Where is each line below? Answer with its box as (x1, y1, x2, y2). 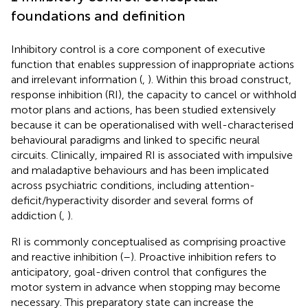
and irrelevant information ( (11, 72, 142, 86)
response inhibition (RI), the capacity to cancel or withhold (11, 87, 296, 101)
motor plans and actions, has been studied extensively (11, 102, 276, 116)
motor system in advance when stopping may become (11, 280, 280, 294)
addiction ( (11, 208, 62, 222)
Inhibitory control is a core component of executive (11, 42, 265, 56)
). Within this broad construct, (148, 72, 291, 86)
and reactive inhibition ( (11, 250, 123, 263)
